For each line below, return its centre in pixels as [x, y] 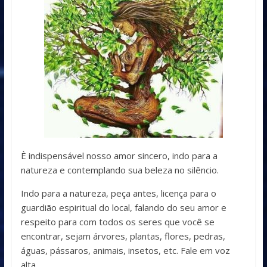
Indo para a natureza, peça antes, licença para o [118, 193]
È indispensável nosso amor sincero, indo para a [119, 156]
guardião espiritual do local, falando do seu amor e [123, 208]
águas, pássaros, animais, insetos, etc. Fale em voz [125, 251]
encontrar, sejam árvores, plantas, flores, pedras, [123, 236]
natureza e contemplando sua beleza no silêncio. [119, 170]
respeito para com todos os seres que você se [117, 222]
